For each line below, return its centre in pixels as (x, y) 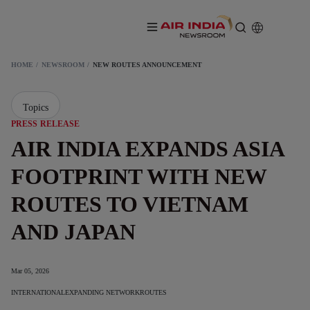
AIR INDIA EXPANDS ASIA (147, 149)
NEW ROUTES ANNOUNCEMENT (147, 65)
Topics (36, 108)
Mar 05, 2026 (30, 271)
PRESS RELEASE (46, 124)
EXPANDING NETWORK (102, 292)
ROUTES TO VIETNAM (130, 204)
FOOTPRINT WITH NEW (139, 176)
